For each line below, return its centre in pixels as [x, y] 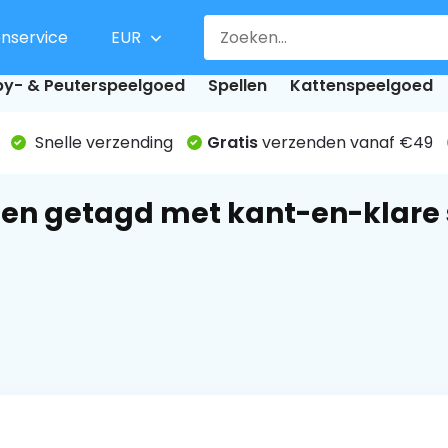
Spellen [237, 85]
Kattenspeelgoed [361, 85]
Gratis [232, 142]
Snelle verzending [101, 142]
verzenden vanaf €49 [345, 142]
